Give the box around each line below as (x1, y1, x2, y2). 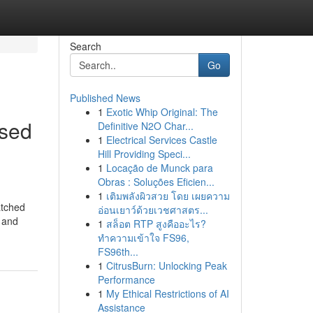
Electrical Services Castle (105, 133, 217, 147)
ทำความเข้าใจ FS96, (97, 231, 189, 245)
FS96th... (97, 245, 138, 259)
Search (69, 39, 101, 53)
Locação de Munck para (105, 161, 213, 175)
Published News (69, 91, 140, 105)
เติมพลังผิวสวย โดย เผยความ (105, 189, 230, 203)
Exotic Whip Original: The (105, 105, 218, 119)
